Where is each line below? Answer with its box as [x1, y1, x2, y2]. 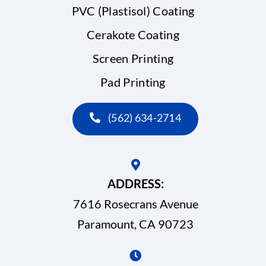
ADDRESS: [107, 176, 164, 191]
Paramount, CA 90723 [77, 217, 194, 232]
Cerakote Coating [87, 27, 179, 42]
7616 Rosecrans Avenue [72, 197, 198, 211]
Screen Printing [92, 51, 174, 66]
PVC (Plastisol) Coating [71, 4, 195, 18]
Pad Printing [100, 75, 166, 90]
